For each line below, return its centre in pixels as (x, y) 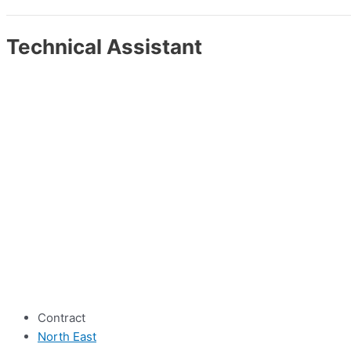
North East (67, 337)
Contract (62, 318)
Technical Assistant (104, 46)
